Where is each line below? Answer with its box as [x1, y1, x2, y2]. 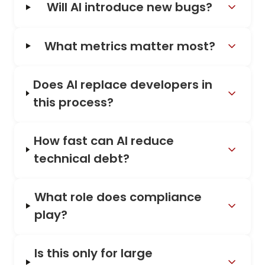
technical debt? [33, 150, 130, 167]
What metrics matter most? [44, 37, 215, 54]
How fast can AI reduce [33, 132, 174, 149]
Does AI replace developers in [33, 76, 213, 93]
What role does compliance [34, 189, 202, 206]
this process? [33, 93, 114, 111]
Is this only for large [34, 245, 153, 262]
